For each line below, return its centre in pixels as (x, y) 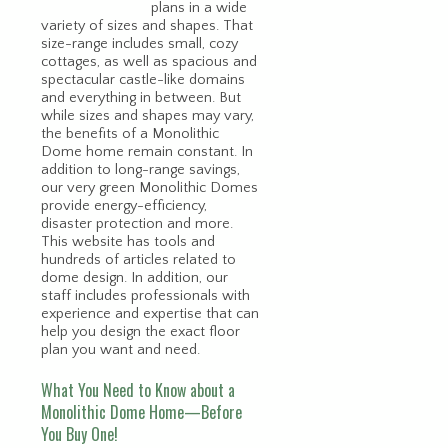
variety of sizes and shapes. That (147, 25)
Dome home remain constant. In (147, 151)
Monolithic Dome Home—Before (141, 411)
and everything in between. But (141, 97)
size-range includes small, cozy (139, 43)
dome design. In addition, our (134, 277)
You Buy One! (79, 433)
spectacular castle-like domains (143, 79)
